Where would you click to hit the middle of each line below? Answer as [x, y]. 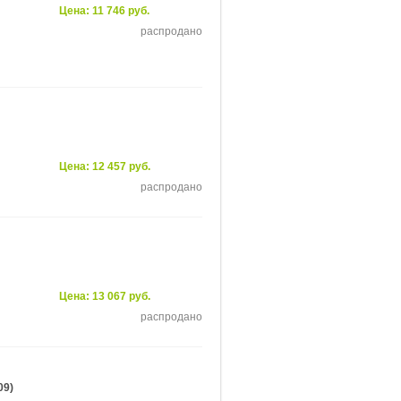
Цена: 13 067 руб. [105, 296]
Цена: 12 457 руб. [105, 166]
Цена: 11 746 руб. [104, 11]
